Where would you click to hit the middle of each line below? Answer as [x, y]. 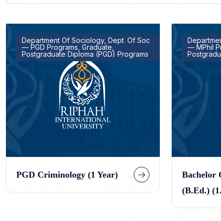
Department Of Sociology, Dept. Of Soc [86, 40]
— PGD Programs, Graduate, [68, 47]
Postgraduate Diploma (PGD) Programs [85, 54]
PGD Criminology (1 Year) [67, 175]
